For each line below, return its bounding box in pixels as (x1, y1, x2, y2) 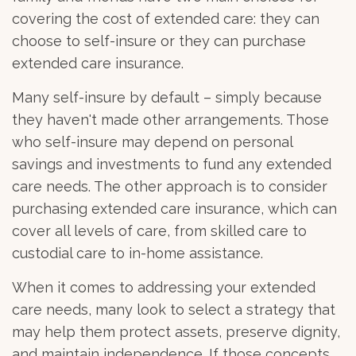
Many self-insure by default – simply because (12, 88, 322, 106)
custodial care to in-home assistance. (12, 244, 263, 261)
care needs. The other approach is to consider (12, 177, 327, 195)
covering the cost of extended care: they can (12, 10, 319, 27)
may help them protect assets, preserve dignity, (12, 323, 340, 340)
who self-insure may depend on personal (12, 133, 292, 150)
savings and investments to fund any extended (12, 155, 331, 172)
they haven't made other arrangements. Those (12, 110, 329, 128)
